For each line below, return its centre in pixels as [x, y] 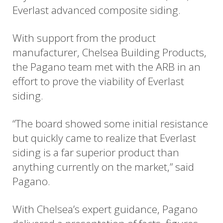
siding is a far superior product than [96, 153]
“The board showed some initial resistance [110, 124]
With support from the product [84, 38]
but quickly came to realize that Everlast [104, 138]
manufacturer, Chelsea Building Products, [110, 52]
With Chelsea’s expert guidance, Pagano [105, 209]
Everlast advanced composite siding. [97, 10]
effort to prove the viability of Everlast [98, 81]
